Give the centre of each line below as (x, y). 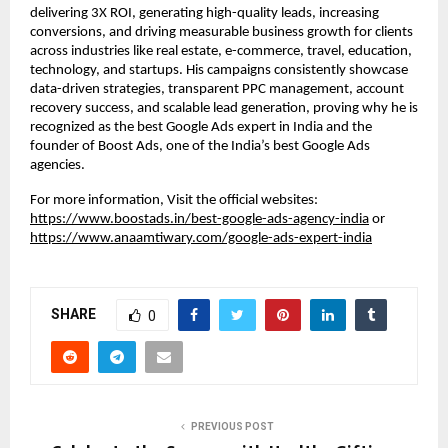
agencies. (57, 166)
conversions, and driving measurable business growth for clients (221, 33)
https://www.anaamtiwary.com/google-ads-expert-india (201, 239)
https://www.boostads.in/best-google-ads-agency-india (199, 220)
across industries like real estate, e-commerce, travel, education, (221, 52)
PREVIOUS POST (232, 427)
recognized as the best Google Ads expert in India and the (201, 128)
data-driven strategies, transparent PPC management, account (217, 90)
